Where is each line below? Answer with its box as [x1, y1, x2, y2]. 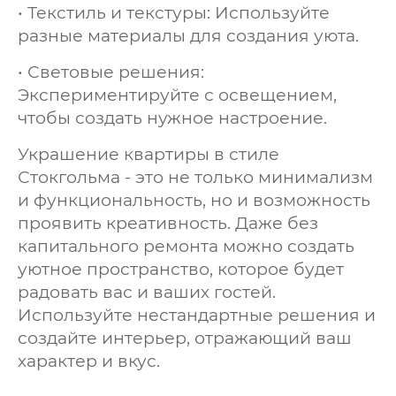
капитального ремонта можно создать [18, 235, 354, 256]
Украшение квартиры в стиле [18, 143, 279, 164]
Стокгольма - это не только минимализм [18, 166, 373, 187]
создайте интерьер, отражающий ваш [18, 327, 352, 348]
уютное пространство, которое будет [18, 258, 344, 279]
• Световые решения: [18, 61, 204, 82]
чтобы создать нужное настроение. [18, 107, 327, 128]
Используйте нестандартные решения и [18, 304, 376, 325]
